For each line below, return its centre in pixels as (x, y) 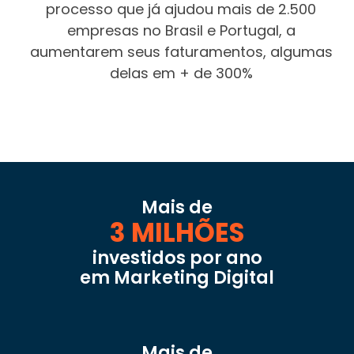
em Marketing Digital (177, 277)
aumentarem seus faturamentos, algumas (181, 52)
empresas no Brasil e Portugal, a (181, 31)
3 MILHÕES (177, 232)
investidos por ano (177, 258)
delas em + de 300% (181, 73)
